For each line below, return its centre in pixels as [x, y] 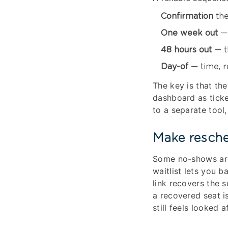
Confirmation [187, 17]
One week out [189, 33]
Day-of [175, 67]
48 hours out [186, 50]
